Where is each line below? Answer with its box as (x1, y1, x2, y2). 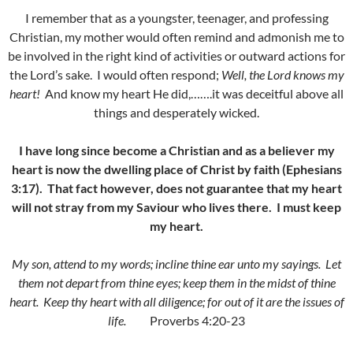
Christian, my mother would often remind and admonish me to (9, 29, 344, 44)
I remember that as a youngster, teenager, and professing (24, 10, 329, 25)
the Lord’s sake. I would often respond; (9, 67, 221, 82)
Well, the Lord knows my (221, 67, 344, 82)
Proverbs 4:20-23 (150, 313, 245, 328)
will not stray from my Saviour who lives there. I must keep (12, 199, 341, 214)
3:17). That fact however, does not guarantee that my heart (11, 180, 342, 195)
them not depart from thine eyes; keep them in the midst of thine (17, 275, 336, 290)
